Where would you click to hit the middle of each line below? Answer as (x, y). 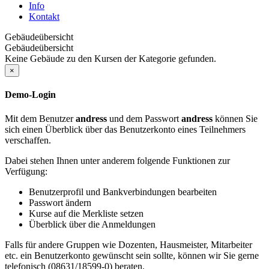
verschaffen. (28, 140)
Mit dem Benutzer (40, 118)
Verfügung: (26, 171)
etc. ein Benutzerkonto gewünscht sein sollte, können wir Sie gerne (132, 255)
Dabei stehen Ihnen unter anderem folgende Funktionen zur (117, 160)
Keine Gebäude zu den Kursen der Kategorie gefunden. (110, 59)
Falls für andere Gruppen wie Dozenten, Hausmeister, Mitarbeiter (128, 244)
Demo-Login (30, 95)
